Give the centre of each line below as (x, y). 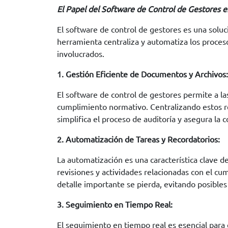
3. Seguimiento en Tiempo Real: (115, 204)
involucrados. (81, 53)
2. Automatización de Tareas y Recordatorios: (138, 139)
